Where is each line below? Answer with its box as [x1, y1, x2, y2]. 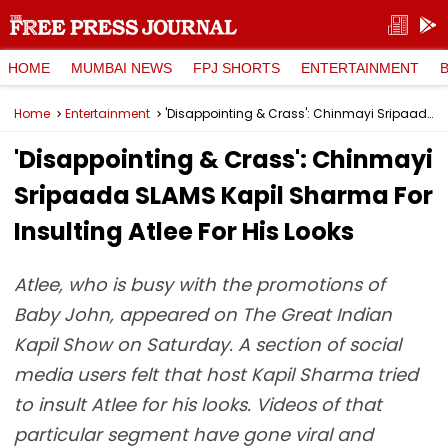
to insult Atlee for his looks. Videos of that [14, 392, 382, 417]
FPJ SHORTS [193, 59, 280, 76]
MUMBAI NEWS [71, 59, 172, 76]
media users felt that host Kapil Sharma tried [14, 362, 418, 387]
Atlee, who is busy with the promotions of [14, 272, 385, 297]
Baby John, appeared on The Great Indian [14, 302, 392, 327]
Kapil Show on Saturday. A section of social [14, 332, 401, 357]
